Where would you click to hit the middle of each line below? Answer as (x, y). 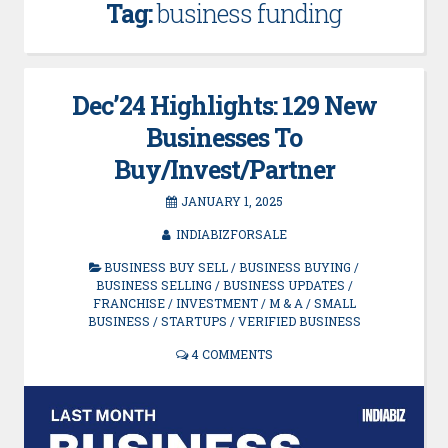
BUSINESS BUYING (295, 267)
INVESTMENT (216, 303)
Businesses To (224, 137)
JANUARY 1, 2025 (231, 201)
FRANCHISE (128, 303)
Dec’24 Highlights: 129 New (224, 105)
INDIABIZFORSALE (231, 234)
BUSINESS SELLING (153, 285)
